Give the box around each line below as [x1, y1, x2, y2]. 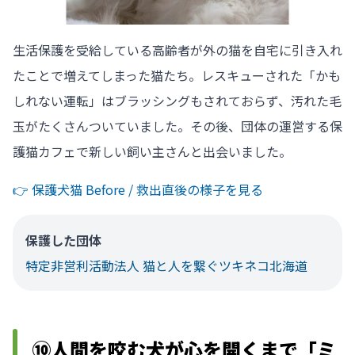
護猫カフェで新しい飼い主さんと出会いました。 [13, 142, 292, 162]
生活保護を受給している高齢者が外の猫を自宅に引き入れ [13, 40, 342, 60]
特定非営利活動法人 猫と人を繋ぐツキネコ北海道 [25, 256, 307, 276]
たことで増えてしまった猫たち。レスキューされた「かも [13, 66, 341, 86]
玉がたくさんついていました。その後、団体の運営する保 [13, 116, 342, 136]
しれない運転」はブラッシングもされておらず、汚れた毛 [13, 91, 342, 111]
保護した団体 [25, 231, 101, 250]
